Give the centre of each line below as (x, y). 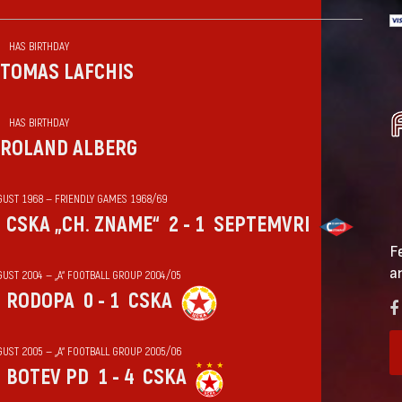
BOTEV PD (47, 377)
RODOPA (40, 301)
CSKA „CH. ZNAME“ (83, 225)
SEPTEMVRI (261, 225)
